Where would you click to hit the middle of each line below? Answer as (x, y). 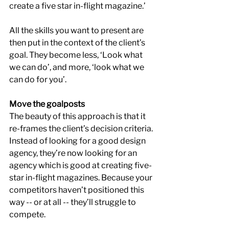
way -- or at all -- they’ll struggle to (73, 202)
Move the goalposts (47, 104)
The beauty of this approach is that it (78, 116)
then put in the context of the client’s (78, 43)
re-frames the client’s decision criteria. (82, 129)
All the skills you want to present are (77, 30)
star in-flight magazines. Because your (82, 178)
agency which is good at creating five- (81, 165)
